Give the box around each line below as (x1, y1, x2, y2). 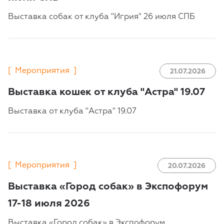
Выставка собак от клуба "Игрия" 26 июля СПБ (8, 13, 195, 21)
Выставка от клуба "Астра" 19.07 (8, 107, 136, 116)
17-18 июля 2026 (8, 198, 90, 209)
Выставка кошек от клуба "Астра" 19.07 (8, 87, 205, 97)
